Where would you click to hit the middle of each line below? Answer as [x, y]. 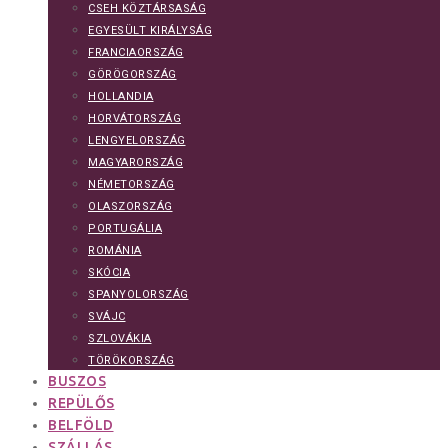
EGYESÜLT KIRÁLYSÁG [150, 30]
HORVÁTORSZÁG [134, 118]
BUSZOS [77, 380]
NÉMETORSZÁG [131, 184]
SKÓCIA [109, 272]
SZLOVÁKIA [120, 338]
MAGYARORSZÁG [135, 162]
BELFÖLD [81, 424]
